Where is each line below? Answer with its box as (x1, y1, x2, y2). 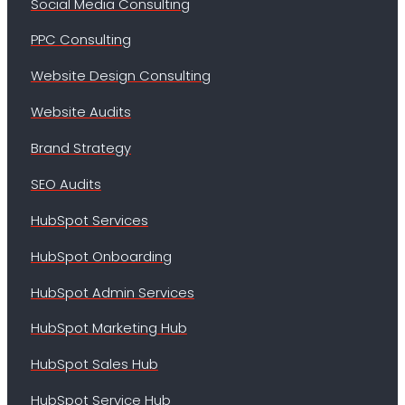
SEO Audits (30, 174, 101, 193)
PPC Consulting (30, 30, 131, 50)
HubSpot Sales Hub (30, 354, 158, 374)
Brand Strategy (30, 138, 131, 158)
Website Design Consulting (30, 66, 211, 86)
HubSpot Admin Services (30, 282, 194, 302)
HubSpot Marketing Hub (30, 318, 187, 338)
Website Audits (30, 102, 131, 122)
